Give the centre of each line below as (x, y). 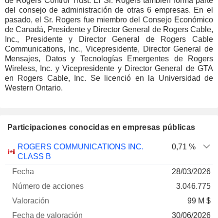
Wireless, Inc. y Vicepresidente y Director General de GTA (109, 68)
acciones (85, 166)
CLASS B (34, 156)
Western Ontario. (34, 88)
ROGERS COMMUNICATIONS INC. (81, 147)
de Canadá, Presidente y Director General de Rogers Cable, (109, 29)
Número (85, 146)
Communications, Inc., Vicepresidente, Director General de (109, 49)
